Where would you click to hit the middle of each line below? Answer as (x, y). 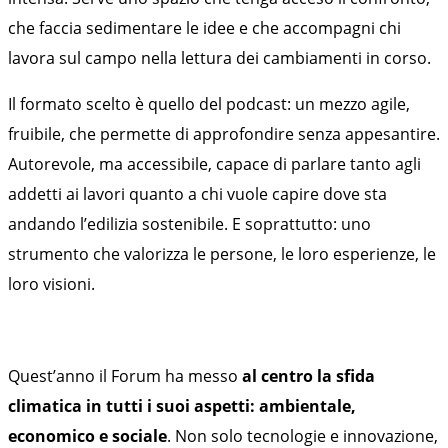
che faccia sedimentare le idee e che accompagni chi (204, 27)
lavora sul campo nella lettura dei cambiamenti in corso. (219, 57)
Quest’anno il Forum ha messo (125, 375)
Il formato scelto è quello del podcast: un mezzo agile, (209, 103)
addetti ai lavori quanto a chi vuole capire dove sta (197, 193)
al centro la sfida (308, 375)
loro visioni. (51, 283)
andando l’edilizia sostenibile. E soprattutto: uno (189, 223)
